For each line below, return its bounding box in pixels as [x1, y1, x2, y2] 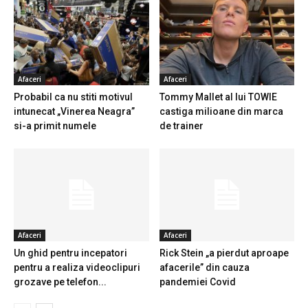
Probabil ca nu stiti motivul [14, 91, 133, 103]
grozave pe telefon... [14, 276, 107, 288]
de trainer [159, 120, 203, 132]
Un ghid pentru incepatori [14, 247, 127, 259]
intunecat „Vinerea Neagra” [14, 106, 135, 118]
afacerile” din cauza [159, 262, 250, 274]
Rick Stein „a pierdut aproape [159, 247, 289, 259]
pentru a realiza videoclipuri [14, 262, 140, 274]
